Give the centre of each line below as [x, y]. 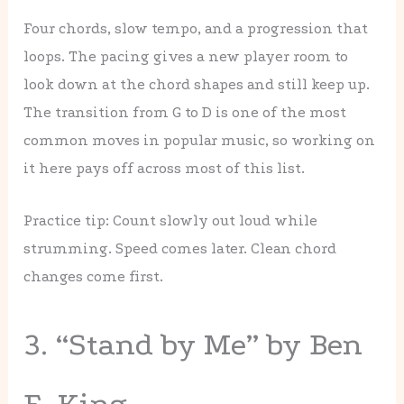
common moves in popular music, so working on [200, 140]
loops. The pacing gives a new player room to [186, 56]
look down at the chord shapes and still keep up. [197, 84]
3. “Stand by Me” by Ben [193, 344]
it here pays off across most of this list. [165, 168]
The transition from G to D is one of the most [185, 112]
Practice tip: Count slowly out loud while [171, 220]
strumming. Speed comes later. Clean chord [180, 248]
